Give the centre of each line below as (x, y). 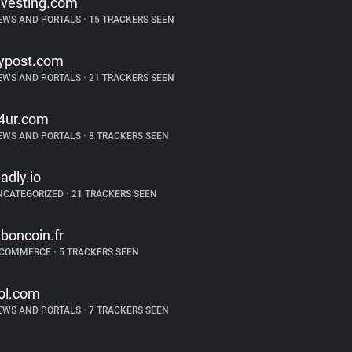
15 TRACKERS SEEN (130, 20)
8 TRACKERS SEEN (127, 136)
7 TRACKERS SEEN (127, 310)
